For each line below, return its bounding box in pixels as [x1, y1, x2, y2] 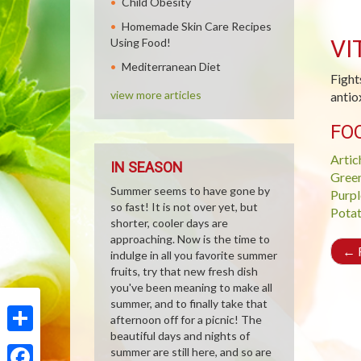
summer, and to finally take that [110, 297, 268, 310]
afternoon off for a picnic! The [110, 313, 262, 326]
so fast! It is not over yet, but [110, 200, 258, 214]
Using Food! [110, 35, 171, 49]
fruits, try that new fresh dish [110, 264, 258, 278]
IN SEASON [110, 159, 183, 176]
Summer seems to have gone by [110, 184, 270, 197]
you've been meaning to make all [110, 280, 272, 294]
